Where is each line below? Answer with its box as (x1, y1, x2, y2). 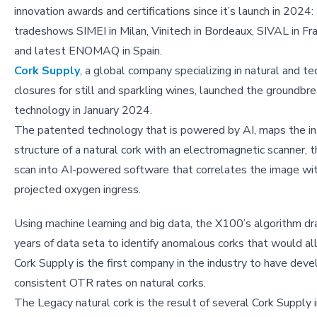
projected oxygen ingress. (14, 181, 141, 197)
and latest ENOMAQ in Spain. (14, 42, 162, 59)
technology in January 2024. (14, 102, 152, 118)
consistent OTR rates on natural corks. (14, 275, 206, 291)
